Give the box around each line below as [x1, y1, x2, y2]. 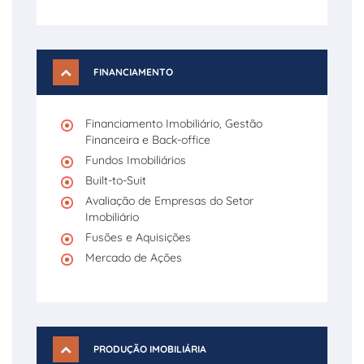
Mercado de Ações [85, 250, 182, 265]
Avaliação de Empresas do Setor [85, 193, 253, 208]
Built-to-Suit [85, 173, 146, 188]
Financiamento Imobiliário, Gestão [85, 116, 262, 131]
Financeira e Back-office [85, 132, 210, 147]
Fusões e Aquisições [85, 230, 191, 245]
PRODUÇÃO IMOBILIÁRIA [93, 343, 206, 355]
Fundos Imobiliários [85, 153, 186, 167]
